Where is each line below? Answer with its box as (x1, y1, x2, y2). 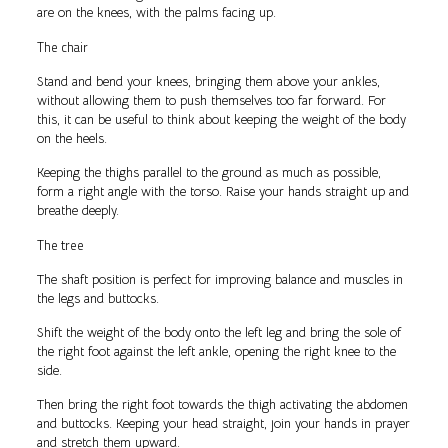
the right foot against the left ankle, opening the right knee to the (36, 342, 396, 360)
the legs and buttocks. (36, 289, 159, 307)
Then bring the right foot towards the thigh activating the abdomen (36, 395, 408, 413)
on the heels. (36, 129, 107, 147)
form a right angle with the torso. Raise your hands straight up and (36, 182, 409, 200)
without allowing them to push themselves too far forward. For (36, 91, 386, 109)
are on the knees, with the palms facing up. (36, 3, 276, 21)
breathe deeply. (36, 201, 119, 219)
